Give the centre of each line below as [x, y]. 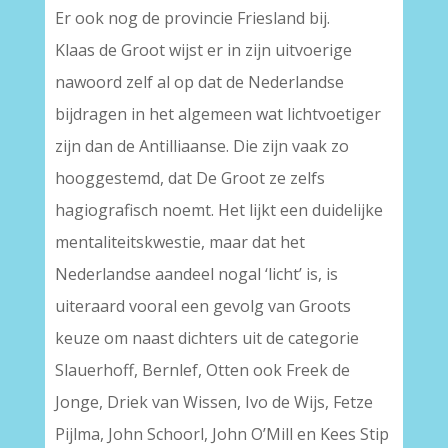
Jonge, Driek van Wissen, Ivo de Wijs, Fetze [213, 402]
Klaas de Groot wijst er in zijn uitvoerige [203, 50]
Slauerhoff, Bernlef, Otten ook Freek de [202, 370]
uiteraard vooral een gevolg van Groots [202, 306]
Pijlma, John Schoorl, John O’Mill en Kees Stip [221, 434]
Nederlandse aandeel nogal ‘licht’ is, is [196, 274]
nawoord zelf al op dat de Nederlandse [199, 82]
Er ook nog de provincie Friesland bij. [192, 18]
